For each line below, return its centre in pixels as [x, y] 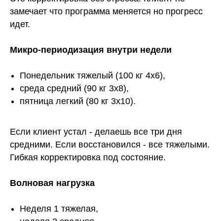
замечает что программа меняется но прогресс [106, 12]
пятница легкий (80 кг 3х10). [78, 101]
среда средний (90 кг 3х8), [74, 89]
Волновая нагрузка [52, 183]
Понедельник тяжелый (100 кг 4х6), [92, 76]
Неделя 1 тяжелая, [59, 209]
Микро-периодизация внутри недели [91, 50]
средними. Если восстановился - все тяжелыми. [110, 145]
